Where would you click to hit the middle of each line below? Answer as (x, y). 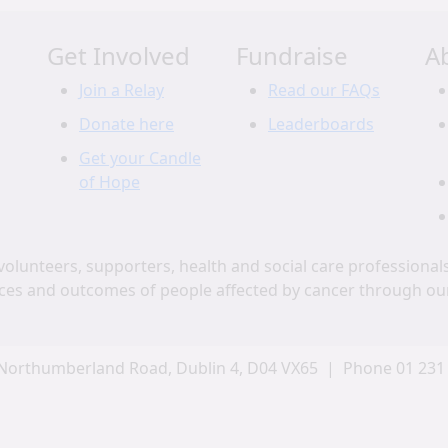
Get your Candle (140, 158)
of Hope (109, 182)
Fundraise (292, 55)
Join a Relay (121, 90)
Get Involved (118, 55)
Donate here (126, 124)
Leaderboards (321, 124)
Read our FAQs (324, 90)
